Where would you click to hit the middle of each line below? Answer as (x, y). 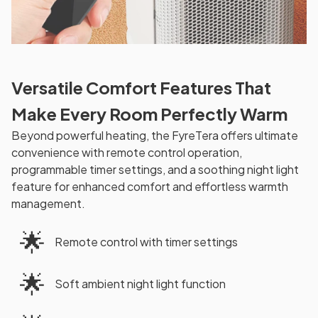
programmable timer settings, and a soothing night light (155, 170)
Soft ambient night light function (140, 284)
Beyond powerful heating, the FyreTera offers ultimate (155, 136)
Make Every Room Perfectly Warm (149, 114)
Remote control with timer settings (146, 242)
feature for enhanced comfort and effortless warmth (150, 187)
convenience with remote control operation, (127, 153)
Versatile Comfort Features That (141, 88)
